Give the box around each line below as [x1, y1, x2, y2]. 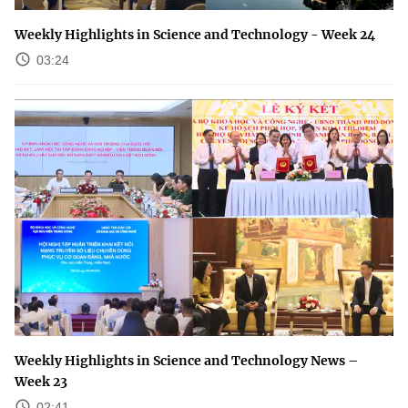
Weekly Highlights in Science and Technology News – [15, 352, 358, 370]
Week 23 [15, 373, 67, 391]
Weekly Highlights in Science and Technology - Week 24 [15, 26, 375, 44]
